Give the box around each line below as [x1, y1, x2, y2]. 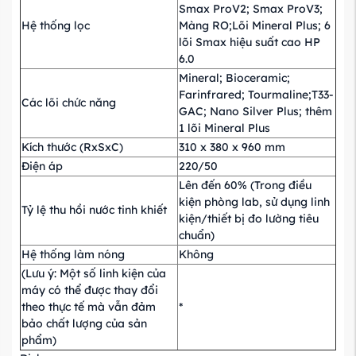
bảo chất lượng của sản [21, 315, 147, 331]
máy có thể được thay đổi [21, 282, 158, 297]
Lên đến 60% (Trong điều [179, 177, 311, 192]
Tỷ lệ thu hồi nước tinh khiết [21, 202, 167, 217]
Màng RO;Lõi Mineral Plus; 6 [179, 17, 331, 33]
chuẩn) [179, 227, 215, 242]
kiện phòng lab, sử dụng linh [179, 194, 330, 209]
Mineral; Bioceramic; [179, 70, 290, 85]
